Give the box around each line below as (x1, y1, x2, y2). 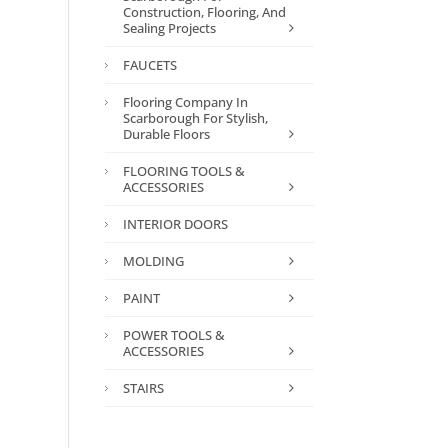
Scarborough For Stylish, (122, 109, 268, 127)
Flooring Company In (122, 93, 248, 111)
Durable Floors (122, 125, 210, 143)
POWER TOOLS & (122, 326, 225, 344)
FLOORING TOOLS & (122, 162, 245, 180)
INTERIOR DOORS (122, 215, 228, 233)
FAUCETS (122, 56, 177, 74)
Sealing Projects (122, 19, 216, 37)
